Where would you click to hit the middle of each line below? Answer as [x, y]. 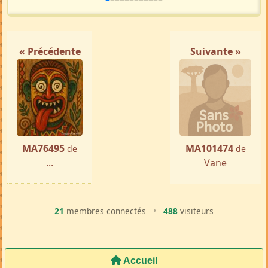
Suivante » [215, 52]
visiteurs [196, 211]
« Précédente [50, 52]
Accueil [139, 261]
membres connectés [106, 211]
